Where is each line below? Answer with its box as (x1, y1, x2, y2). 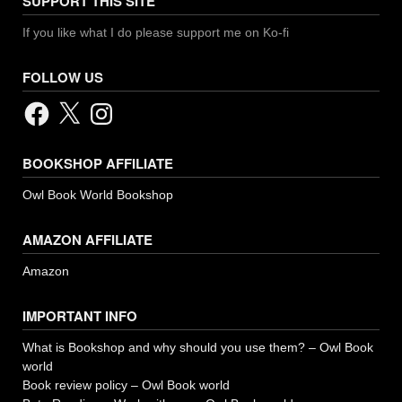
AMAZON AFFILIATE (22, 229, 153, 249)
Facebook (22, 97, 78, 112)
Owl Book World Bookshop (22, 187, 173, 202)
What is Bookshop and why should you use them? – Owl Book (22, 339, 373, 354)
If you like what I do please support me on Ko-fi (22, 24, 289, 39)
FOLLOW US (22, 66, 103, 87)
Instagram (86, 97, 144, 112)
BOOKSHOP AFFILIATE (22, 153, 173, 173)
